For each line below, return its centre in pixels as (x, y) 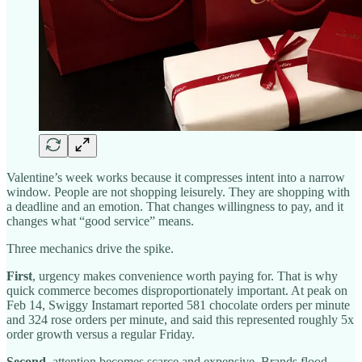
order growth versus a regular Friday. (101, 335)
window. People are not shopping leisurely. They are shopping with (178, 192)
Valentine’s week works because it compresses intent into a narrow (176, 178)
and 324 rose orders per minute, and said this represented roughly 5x (180, 320)
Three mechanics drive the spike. (90, 249)
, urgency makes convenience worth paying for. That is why (185, 276)
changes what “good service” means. (100, 221)
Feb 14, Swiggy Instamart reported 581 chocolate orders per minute (178, 305)
